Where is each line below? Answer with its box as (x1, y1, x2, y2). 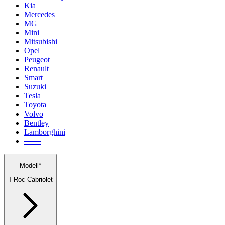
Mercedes (24, 10, 55, 19)
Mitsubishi (24, 37, 57, 46)
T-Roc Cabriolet (8, 176, 53, 184)
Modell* (20, 162, 41, 170)
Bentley (24, 118, 49, 127)
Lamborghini (24, 127, 65, 136)
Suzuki (24, 82, 46, 91)
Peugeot (24, 55, 50, 64)
